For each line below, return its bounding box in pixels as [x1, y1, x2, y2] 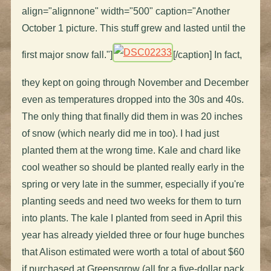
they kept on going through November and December [21, 77, 249, 88]
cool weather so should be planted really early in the [21, 162, 244, 172]
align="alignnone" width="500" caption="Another [21, 5, 230, 16]
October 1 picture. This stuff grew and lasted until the [21, 22, 246, 33]
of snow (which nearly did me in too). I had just [21, 128, 219, 139]
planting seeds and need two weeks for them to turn [21, 195, 241, 206]
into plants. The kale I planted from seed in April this [21, 212, 242, 223]
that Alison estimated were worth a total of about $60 [21, 246, 244, 257]
